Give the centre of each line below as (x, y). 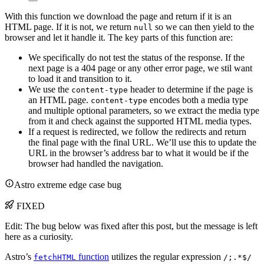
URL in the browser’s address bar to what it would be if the (138, 153)
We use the (50, 90)
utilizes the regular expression (166, 257)
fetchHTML (55, 258)
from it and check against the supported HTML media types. (140, 121)
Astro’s (19, 257)
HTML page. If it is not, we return (69, 27)
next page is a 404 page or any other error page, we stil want (140, 68)
